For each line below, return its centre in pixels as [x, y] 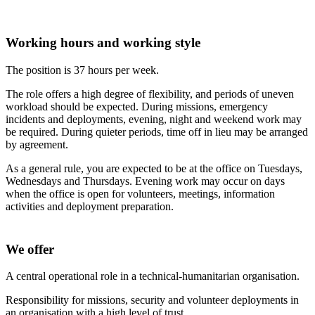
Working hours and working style [103, 43]
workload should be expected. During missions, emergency [137, 106]
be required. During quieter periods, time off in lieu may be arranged [157, 131]
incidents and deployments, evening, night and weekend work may [154, 119]
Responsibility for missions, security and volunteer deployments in [152, 300]
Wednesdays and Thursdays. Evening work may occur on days [145, 181]
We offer [30, 249]
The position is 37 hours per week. [82, 70]
